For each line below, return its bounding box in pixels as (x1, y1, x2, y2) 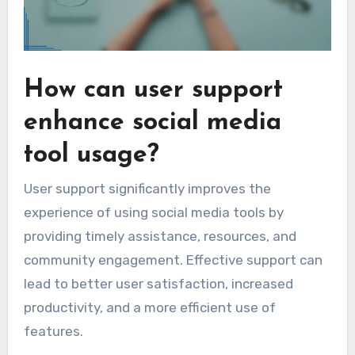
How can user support (23, 77, 283, 103)
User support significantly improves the (23, 181, 271, 197)
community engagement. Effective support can (23, 252, 323, 269)
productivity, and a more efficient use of (23, 300, 276, 316)
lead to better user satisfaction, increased (23, 276, 293, 292)
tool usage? (23, 142, 159, 168)
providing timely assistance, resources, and (23, 228, 296, 245)
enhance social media (23, 109, 281, 136)
